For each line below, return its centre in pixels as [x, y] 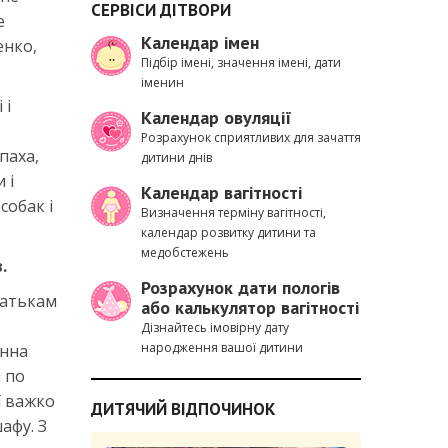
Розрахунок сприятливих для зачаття [251, 137]
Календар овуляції [216, 117]
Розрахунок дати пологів [240, 287]
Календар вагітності [221, 192]
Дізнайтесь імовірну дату [215, 327]
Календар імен [200, 42]
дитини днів [176, 157]
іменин [162, 82]
